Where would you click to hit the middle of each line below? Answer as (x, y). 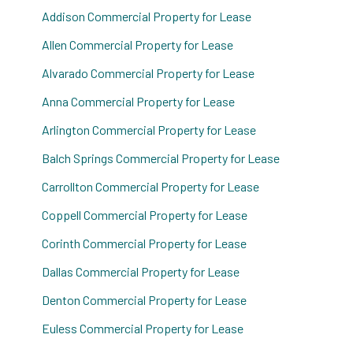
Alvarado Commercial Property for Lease (149, 73)
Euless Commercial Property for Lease (143, 328)
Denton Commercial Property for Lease (145, 300)
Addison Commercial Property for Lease (147, 16)
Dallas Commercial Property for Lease (141, 271)
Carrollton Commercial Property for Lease (151, 186)
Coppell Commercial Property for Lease (145, 215)
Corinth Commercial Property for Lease (145, 243)
